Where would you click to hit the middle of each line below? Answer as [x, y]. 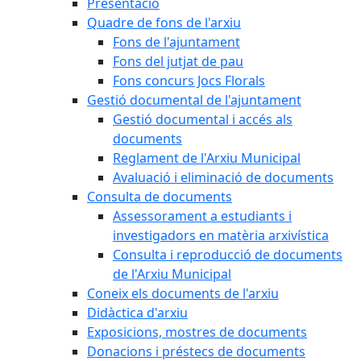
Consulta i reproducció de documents [228, 255]
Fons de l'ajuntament [176, 42]
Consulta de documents [160, 197]
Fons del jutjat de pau [178, 61]
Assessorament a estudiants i [202, 216]
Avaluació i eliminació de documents [223, 177]
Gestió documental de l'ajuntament [194, 100]
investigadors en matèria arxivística [221, 235]
